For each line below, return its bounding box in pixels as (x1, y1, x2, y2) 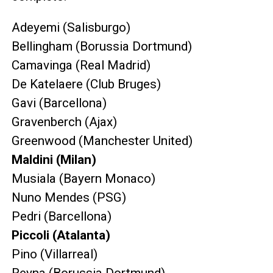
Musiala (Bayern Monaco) (11, 171, 155, 186)
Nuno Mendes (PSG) (11, 190, 126, 205)
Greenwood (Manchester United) (11, 133, 193, 149)
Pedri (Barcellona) (11, 209, 112, 224)
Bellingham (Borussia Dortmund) (11, 39, 192, 54)
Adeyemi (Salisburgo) (11, 20, 130, 35)
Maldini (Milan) (11, 152, 96, 168)
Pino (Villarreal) (11, 247, 97, 262)
